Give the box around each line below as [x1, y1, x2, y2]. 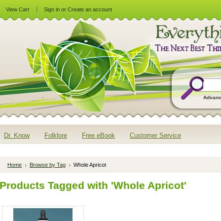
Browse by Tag [30, 162, 66, 168]
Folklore [44, 132, 67, 139]
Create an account [68, 6, 112, 12]
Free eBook [82, 132, 115, 139]
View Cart [6, 6, 29, 12]
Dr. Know [4, 132, 30, 139]
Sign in [44, 6, 60, 12]
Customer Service [130, 132, 181, 139]
